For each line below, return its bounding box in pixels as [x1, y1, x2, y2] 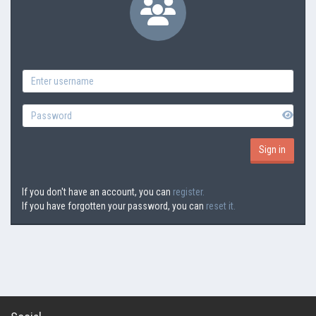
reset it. [206, 200, 236, 212]
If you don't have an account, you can [22, 186, 173, 197]
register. [173, 186, 205, 197]
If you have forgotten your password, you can [22, 200, 206, 212]
